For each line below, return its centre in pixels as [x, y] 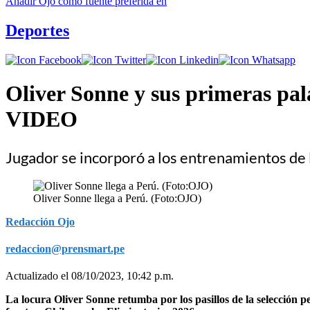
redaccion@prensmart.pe [65, 248]
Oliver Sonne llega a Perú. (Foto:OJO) [117, 198]
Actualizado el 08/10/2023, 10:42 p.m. [90, 275]
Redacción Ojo [40, 221]
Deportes [37, 30]
